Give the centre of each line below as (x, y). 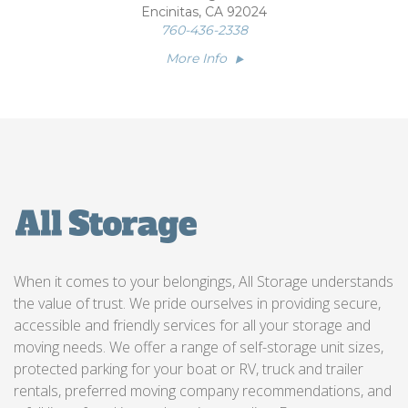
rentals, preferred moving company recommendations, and (203, 391)
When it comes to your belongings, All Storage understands (204, 281)
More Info (198, 58)
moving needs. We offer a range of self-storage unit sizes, (199, 347)
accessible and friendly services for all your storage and (192, 325)
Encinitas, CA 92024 (204, 12)
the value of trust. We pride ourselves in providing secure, (197, 303)
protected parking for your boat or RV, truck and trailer (189, 369)
